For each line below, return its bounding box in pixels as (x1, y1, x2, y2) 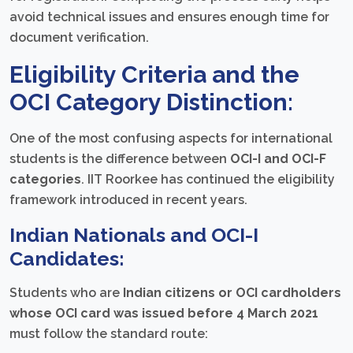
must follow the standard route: (9, 325, 208, 341)
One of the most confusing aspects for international (9, 130, 333, 146)
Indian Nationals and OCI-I (9, 222, 258, 247)
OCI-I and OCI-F (230, 150, 326, 166)
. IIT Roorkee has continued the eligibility (81, 171, 335, 187)
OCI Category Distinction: (9, 87, 293, 116)
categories (9, 171, 81, 187)
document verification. (9, 29, 149, 45)
